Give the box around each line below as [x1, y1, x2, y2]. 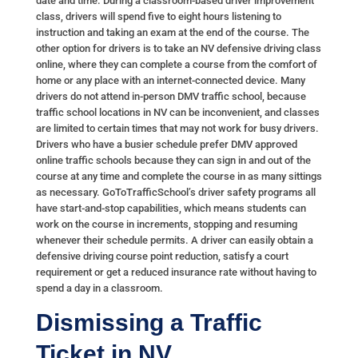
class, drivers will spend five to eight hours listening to [35, 10, 281, 23]
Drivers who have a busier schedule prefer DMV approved [35, 138, 297, 151]
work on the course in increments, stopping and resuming [35, 218, 297, 231]
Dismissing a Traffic [35, 309, 262, 336]
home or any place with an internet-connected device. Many [35, 74, 305, 87]
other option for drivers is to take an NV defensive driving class [35, 42, 321, 55]
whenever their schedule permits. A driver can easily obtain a [35, 234, 313, 247]
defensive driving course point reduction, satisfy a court [35, 250, 288, 263]
